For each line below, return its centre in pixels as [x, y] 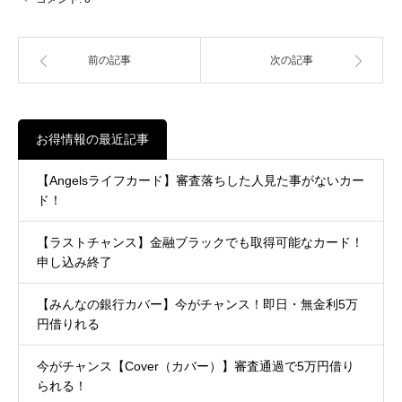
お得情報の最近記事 [92, 139]
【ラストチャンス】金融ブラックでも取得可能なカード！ [200, 242]
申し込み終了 [74, 262]
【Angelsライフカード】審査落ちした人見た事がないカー [201, 180]
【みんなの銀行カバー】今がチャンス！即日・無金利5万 [197, 304]
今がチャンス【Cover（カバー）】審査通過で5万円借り [196, 366]
